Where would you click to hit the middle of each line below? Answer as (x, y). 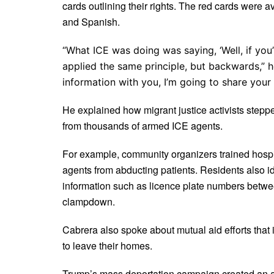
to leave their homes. (107, 245)
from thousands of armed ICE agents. (143, 125)
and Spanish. (91, 21)
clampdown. (89, 201)
